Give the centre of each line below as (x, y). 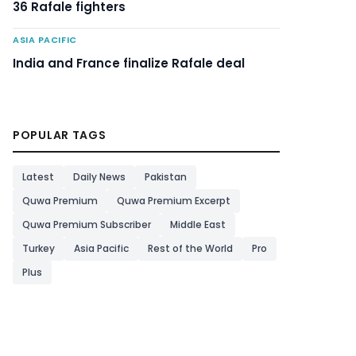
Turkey (39, 248)
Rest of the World (190, 248)
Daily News (99, 176)
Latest (38, 176)
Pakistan (166, 176)
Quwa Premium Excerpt (174, 200)
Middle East (198, 224)
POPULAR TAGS (60, 135)
